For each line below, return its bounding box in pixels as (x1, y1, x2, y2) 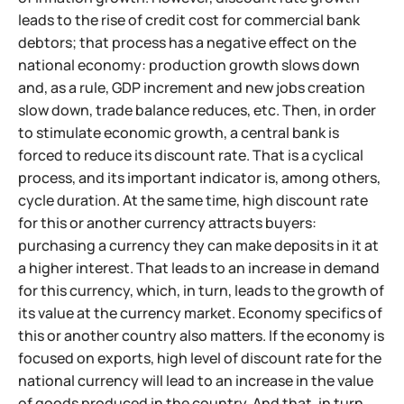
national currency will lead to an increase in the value (18, 370, 373, 390)
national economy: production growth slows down (18, 54, 360, 75)
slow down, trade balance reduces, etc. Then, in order (18, 99, 376, 120)
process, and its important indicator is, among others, (18, 167, 381, 188)
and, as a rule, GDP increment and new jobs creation (18, 77, 365, 97)
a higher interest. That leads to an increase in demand (18, 257, 380, 278)
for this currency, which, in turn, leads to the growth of (18, 280, 384, 300)
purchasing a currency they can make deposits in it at (18, 234, 379, 255)
